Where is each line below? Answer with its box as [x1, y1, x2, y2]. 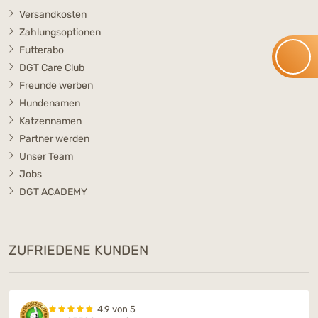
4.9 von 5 [97, 303, 136, 314]
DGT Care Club [19, 61, 84, 74]
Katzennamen [19, 114, 82, 127]
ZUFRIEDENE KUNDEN [9, 241, 148, 258]
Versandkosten [19, 8, 87, 21]
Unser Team [19, 150, 73, 163]
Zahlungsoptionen [19, 26, 101, 38]
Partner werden [19, 132, 89, 145]
